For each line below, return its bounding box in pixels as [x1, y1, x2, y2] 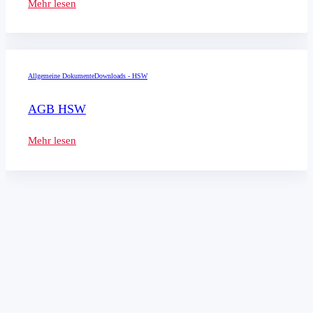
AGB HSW [28, 102, 86, 117]
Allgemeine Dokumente [28, 72, 94, 80]
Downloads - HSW [94, 72, 147, 80]
